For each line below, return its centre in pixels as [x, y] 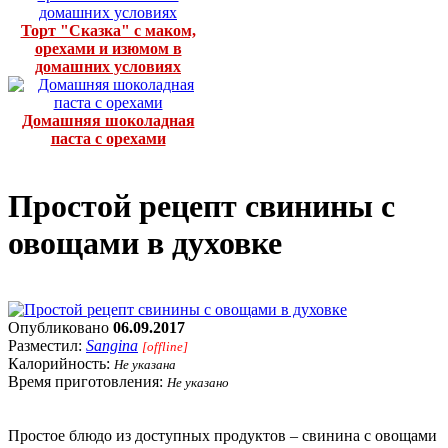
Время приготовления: [87, 382]
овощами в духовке [145, 242]
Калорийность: [61, 364]
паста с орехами [108, 139]
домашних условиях [108, 67]
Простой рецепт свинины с [201, 205]
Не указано [198, 383]
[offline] [165, 347]
